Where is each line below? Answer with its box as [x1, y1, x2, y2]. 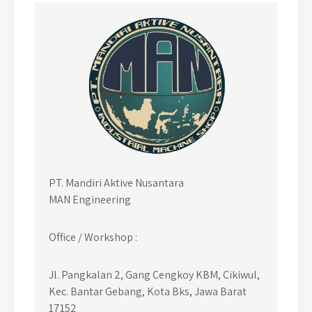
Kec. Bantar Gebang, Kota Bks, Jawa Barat [49, 283, 247, 299]
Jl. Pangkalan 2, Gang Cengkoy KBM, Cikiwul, [49, 267, 260, 282]
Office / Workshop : [49, 229, 137, 244]
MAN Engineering [49, 192, 131, 207]
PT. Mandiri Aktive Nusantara [49, 175, 184, 190]
